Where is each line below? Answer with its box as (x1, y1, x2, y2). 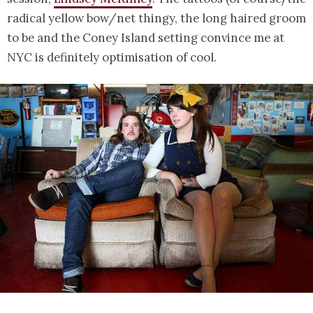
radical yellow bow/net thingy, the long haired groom (7, 10, 306, 27)
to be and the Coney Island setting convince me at (7, 30, 284, 46)
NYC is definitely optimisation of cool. (7, 50, 217, 66)
